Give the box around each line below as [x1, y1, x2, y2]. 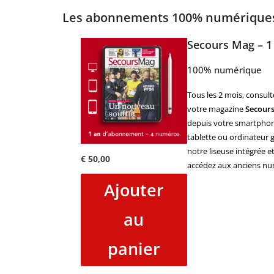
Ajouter [103, 179, 164, 202]
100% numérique [187, 63, 262, 76]
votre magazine [187, 103, 245, 114]
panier [107, 237, 160, 261]
